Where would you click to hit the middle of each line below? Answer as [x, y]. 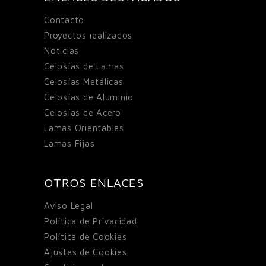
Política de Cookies [85, 236]
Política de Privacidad [91, 221]
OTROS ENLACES [94, 182]
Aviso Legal [69, 205]
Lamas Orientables [84, 128]
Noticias [61, 50]
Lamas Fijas [69, 143]
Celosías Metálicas [84, 81]
